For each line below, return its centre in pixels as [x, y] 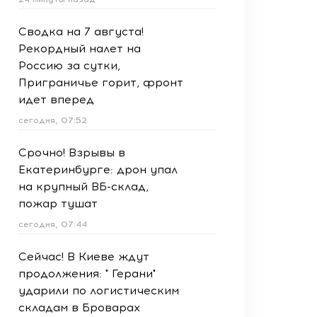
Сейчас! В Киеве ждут [84, 257]
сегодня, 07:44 [53, 224]
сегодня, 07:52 [53, 120]
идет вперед [56, 99]
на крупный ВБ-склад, [83, 186]
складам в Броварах [79, 307]
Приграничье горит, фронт [101, 82]
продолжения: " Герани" [87, 273]
